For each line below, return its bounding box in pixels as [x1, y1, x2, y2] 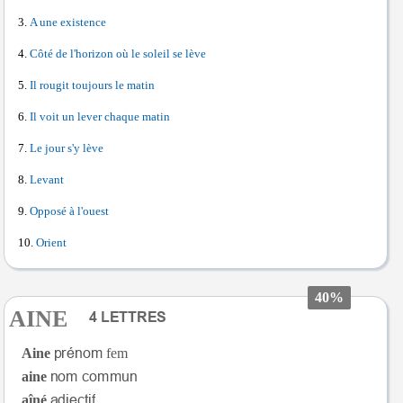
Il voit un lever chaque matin [30, 111, 170, 123]
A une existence [30, 16, 106, 29]
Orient [36, 237, 67, 249]
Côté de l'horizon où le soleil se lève [30, 48, 206, 60]
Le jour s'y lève [30, 142, 103, 155]
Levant [30, 174, 64, 186]
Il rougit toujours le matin [30, 79, 155, 92]
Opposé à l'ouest [30, 205, 109, 218]
